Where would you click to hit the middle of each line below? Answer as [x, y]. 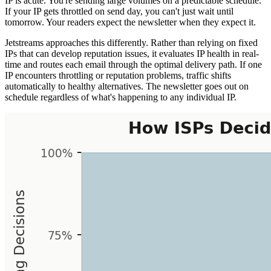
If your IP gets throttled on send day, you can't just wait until [119, 11]
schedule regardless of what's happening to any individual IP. [121, 97]
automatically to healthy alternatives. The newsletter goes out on [127, 86]
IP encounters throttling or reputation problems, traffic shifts [118, 75]
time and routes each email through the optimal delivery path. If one [133, 64]
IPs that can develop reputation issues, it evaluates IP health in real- [132, 53]
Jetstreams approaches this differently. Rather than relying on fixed [131, 42]
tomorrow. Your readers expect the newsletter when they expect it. [130, 22]
